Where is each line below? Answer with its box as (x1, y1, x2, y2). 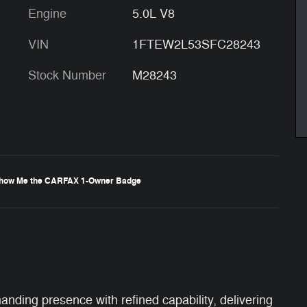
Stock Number (28, 67, 106, 83)
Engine (28, 5, 66, 21)
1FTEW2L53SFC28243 (132, 36, 260, 52)
